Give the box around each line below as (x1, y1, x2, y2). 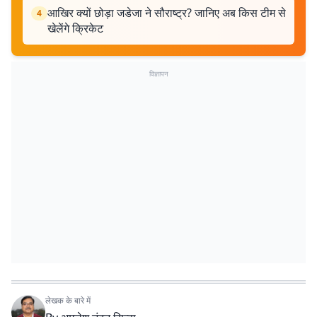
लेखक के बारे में (45, 294, 91, 306)
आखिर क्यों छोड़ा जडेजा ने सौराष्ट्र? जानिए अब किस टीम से (47, 5, 286, 21)
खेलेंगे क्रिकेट (47, 21, 103, 36)
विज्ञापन (149, 69, 168, 79)
